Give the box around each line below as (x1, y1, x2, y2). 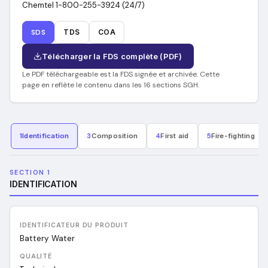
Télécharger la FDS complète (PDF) (42, 51, 182, 61)
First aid (160, 132, 189, 140)
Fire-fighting (211, 132, 255, 140)
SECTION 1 (10, 168, 50, 176)
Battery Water (20, 233, 75, 243)
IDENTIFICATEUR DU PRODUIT (20, 221, 129, 229)
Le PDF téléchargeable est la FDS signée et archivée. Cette (22, 69, 220, 79)
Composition (91, 132, 138, 140)
